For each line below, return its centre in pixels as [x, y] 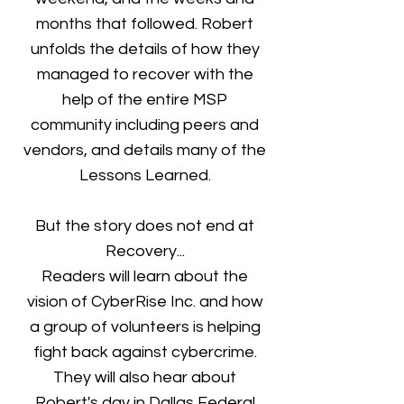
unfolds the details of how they [145, 49]
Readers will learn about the [145, 276]
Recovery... [145, 251]
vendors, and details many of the [145, 150]
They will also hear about [145, 377]
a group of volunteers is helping [145, 327]
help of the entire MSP [145, 100]
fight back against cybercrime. [145, 352]
